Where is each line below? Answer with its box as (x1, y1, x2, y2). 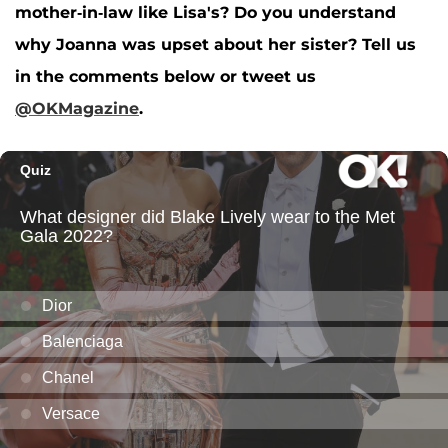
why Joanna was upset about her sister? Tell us (15, 34, 416, 54)
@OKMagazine (15, 98, 139, 118)
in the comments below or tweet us (15, 66, 316, 86)
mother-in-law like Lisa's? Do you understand (15, 2, 396, 22)
